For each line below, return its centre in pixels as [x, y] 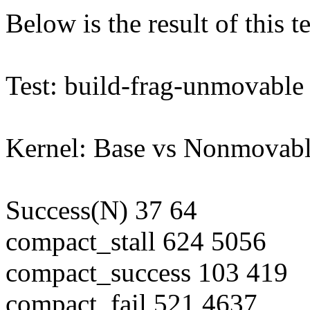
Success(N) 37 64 [101, 210]
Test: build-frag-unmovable [155, 86]
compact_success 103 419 [147, 273]
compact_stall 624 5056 [136, 241]
